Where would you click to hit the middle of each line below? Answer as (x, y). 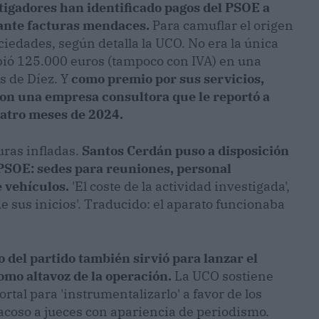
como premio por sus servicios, (168, 79)
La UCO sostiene (223, 276)
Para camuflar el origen (221, 26)
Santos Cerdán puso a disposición (185, 151)
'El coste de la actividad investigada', (179, 187)
